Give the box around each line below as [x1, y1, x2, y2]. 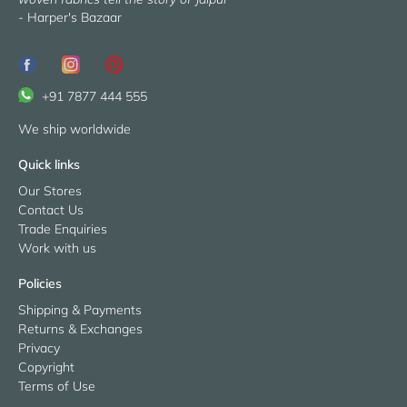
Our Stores [18, 182, 82, 199]
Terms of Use [18, 377, 95, 394]
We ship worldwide [18, 120, 131, 137]
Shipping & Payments [18, 301, 142, 318]
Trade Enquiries [18, 220, 107, 237]
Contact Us [18, 201, 84, 218]
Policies [18, 274, 62, 292]
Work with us [18, 239, 96, 256]
